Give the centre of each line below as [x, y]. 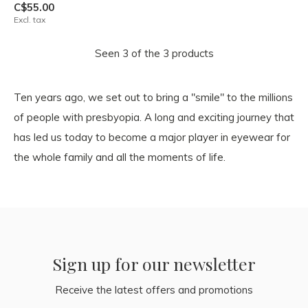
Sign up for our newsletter [154, 264]
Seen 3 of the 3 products [154, 53]
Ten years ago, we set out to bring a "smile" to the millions [153, 97]
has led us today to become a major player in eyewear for [152, 137]
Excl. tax [30, 20]
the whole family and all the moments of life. [120, 157]
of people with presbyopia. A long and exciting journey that [154, 117]
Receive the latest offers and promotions [154, 290]
